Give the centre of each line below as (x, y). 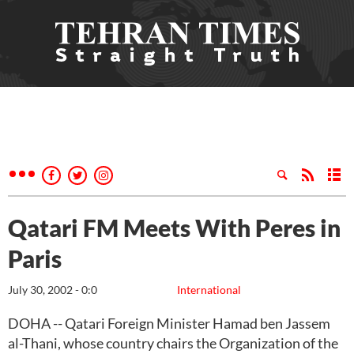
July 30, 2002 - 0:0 (53, 290)
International (209, 290)
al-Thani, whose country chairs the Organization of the (173, 343)
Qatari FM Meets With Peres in (174, 228)
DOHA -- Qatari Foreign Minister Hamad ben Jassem (169, 323)
